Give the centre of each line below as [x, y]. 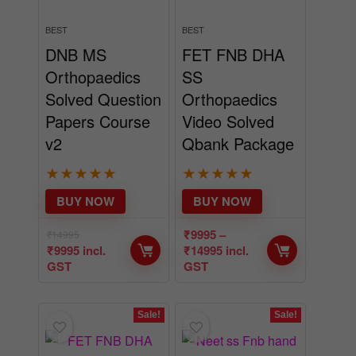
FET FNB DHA [233, 19]
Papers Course [98, 86]
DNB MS [76, 19]
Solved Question [104, 64]
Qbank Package [238, 108]
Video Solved [228, 86]
